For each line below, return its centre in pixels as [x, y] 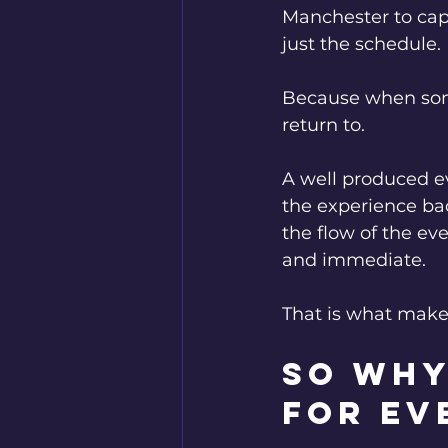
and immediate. [354, 260]
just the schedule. [361, 44]
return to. [323, 125]
